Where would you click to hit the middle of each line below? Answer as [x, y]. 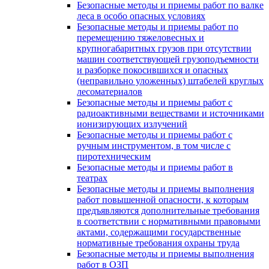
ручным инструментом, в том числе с [154, 146]
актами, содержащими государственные [159, 232]
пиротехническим [114, 156]
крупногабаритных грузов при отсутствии [164, 48]
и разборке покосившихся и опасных [153, 70]
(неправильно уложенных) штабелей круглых [170, 81]
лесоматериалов [110, 92]
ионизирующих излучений [132, 124]
